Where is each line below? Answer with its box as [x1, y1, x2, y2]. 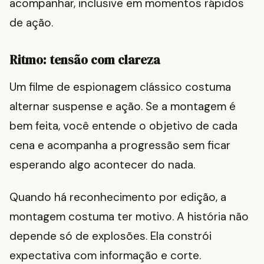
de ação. [9, 15, 53, 31]
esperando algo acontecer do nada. [9, 157, 195, 173]
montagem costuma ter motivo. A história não [9, 209, 249, 225]
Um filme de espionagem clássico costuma [9, 80, 231, 95]
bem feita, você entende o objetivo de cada [9, 118, 237, 134]
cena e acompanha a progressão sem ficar [9, 138, 230, 153]
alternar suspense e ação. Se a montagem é [9, 99, 236, 114]
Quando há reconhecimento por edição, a [9, 190, 226, 205]
